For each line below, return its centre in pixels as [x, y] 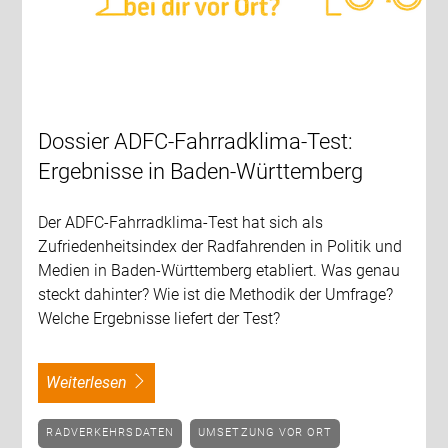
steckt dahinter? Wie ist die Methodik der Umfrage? [216, 295]
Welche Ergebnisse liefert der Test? [159, 319]
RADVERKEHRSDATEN [114, 433]
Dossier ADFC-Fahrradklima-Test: [196, 142]
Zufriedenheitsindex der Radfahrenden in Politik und [220, 247]
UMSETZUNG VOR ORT [269, 433]
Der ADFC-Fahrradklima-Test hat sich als [181, 223]
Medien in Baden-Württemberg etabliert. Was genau [219, 271]
